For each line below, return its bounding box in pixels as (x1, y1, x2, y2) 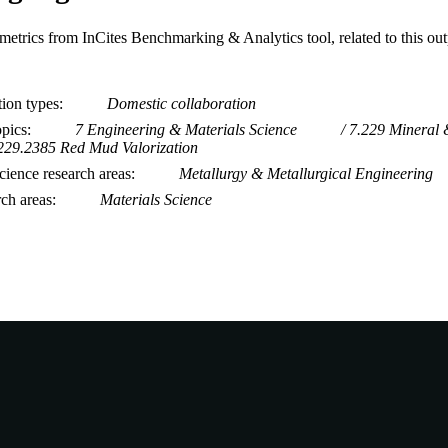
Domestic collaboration (107, 95, 256, 113)
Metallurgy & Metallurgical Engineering (179, 165, 433, 183)
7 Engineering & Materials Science (75, 121, 297, 139)
